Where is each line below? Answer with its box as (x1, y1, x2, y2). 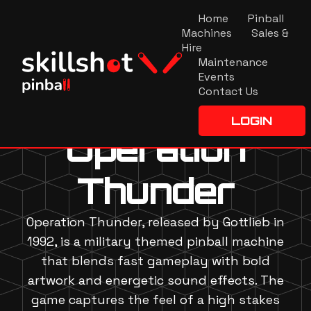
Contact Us (198, 84, 258, 99)
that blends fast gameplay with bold (41, 252, 270, 269)
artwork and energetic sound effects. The (27, 271, 284, 288)
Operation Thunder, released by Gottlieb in (26, 213, 285, 230)
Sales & (251, 26, 289, 40)
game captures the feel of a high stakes (31, 291, 280, 308)
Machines (181, 26, 232, 40)
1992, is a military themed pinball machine (27, 233, 284, 249)
